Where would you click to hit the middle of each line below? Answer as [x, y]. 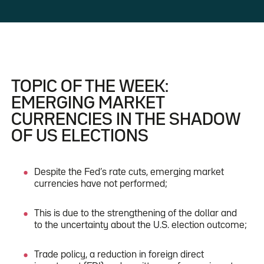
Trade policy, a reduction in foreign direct [119, 255]
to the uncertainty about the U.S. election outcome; [141, 225]
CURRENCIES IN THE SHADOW [126, 120]
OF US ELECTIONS [80, 136]
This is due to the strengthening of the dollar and [136, 213]
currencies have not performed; [101, 184]
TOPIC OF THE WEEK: [90, 87]
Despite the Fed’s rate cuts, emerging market [129, 172]
